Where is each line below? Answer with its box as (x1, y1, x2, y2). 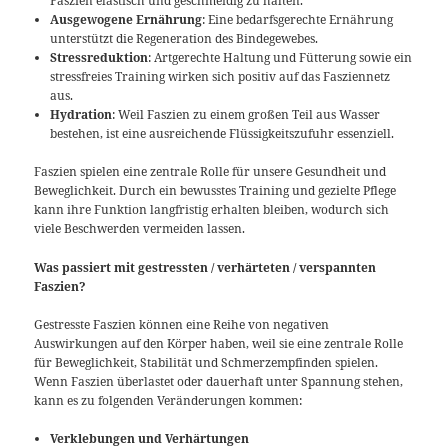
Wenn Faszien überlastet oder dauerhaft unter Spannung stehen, (34, 372, 404, 390)
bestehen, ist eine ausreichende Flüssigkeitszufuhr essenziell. (50, 125, 395, 143)
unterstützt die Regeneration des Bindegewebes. (50, 30, 319, 48)
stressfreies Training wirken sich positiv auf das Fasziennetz (50, 68, 391, 86)
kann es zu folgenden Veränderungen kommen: (34, 391, 303, 409)
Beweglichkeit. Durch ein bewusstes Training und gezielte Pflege (34, 182, 397, 200)
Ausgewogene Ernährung (50, 11, 203, 29)
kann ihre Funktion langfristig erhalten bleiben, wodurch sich (34, 201, 390, 219)
